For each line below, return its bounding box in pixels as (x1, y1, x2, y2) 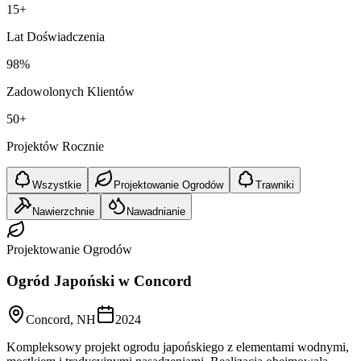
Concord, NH (26, 313, 96, 327)
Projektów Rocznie (6, 139, 104, 153)
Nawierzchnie (32, 205, 94, 218)
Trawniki (255, 178, 294, 191)
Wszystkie (32, 178, 81, 191)
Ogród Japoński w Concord (6, 272, 192, 289)
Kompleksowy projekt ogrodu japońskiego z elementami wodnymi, (6, 340, 349, 355)
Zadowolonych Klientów (6, 84, 135, 98)
